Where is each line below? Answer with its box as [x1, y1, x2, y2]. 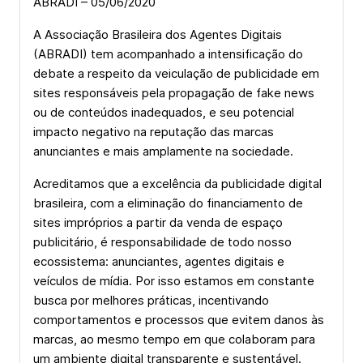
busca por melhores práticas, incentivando [33, 293, 269, 308]
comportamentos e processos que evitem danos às [33, 312, 324, 327]
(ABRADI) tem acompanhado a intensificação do [33, 46, 303, 62]
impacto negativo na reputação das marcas [33, 124, 274, 139]
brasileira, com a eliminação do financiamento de [33, 195, 303, 211]
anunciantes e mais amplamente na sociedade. [33, 143, 293, 159]
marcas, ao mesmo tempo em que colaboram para [33, 331, 315, 347]
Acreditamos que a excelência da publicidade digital [33, 176, 322, 191]
